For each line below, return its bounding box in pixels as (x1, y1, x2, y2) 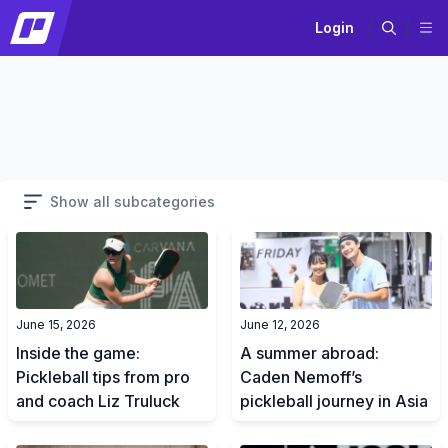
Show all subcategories (49, 193, 215, 210)
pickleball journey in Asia (240, 390, 428, 411)
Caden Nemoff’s (240, 366, 362, 387)
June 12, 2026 (240, 316, 320, 332)
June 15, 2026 (16, 316, 96, 332)
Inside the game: (16, 342, 140, 363)
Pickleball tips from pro (16, 366, 190, 387)
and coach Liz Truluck (16, 390, 180, 411)
